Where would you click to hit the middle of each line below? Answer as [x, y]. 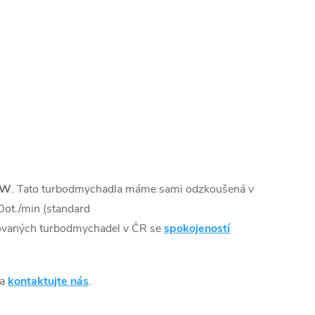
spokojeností [197, 229]
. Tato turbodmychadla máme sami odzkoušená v [133, 189]
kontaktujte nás [48, 282]
